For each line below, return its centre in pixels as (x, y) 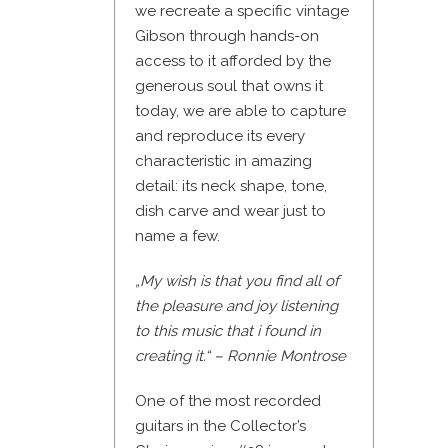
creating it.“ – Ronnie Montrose (240, 356)
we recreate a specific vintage (242, 11)
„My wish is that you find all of (237, 281)
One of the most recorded (228, 401)
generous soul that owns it (229, 86)
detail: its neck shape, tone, (231, 186)
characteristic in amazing (223, 161)
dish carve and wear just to (230, 211)
